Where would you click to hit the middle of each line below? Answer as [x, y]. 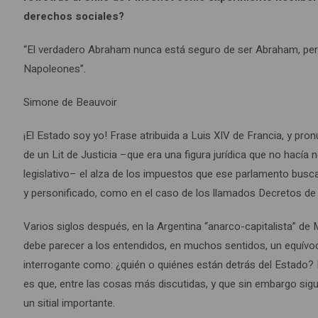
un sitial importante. [70, 303]
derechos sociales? [74, 16]
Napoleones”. [55, 69]
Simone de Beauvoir [71, 102]
